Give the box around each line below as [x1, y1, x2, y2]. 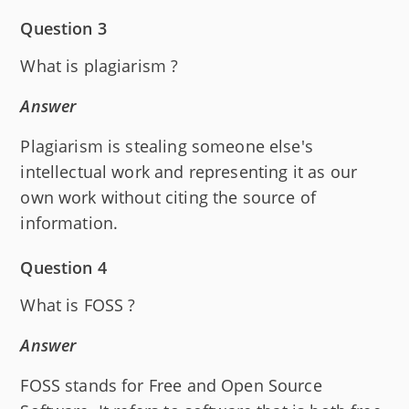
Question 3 [20, 16, 107, 39]
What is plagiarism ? [20, 54, 179, 77]
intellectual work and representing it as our [20, 160, 357, 183]
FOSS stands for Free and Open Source [20, 373, 322, 396]
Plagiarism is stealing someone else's [20, 134, 313, 157]
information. [20, 211, 119, 234]
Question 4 [20, 256, 107, 278]
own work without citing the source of [20, 185, 316, 208]
